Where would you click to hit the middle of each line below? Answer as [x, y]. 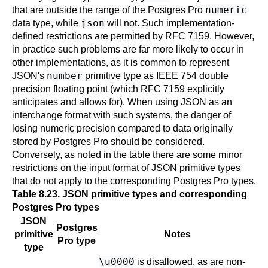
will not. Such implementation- [170, 23]
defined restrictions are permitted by [89, 36]
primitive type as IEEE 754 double [156, 76]
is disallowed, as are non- [190, 262]
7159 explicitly [193, 89]
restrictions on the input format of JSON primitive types [126, 168]
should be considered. [156, 141]
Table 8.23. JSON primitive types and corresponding [130, 194]
